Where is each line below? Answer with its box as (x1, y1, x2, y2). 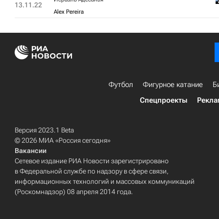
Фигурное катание (143, 80, 203, 89)
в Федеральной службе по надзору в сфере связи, (15, 167, 169, 175)
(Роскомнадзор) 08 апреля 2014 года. (15, 188, 133, 196)
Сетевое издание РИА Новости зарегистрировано (15, 157, 169, 165)
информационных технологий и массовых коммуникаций (15, 177, 195, 185)
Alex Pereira (54, 8, 84, 15)
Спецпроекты (140, 96, 187, 105)
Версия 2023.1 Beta (15, 126, 74, 134)
